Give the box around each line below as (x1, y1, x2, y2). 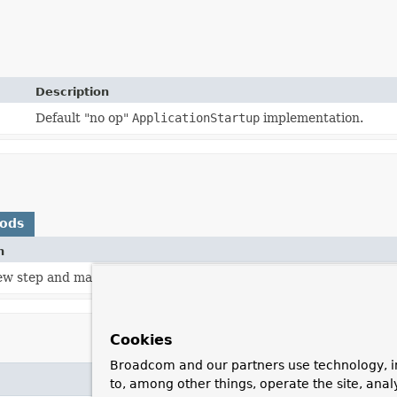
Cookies (110, 331, 173, 348)
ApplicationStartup (131, 110, 260, 125)
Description (35, 84, 109, 98)
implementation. (259, 110, 363, 125)
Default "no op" (35, 110, 132, 125)
